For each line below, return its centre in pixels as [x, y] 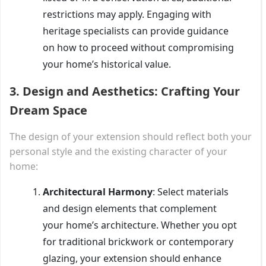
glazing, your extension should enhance [132, 258]
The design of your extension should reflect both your [131, 136]
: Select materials [191, 191]
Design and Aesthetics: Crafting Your [131, 91]
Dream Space [48, 110]
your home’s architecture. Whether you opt [140, 225]
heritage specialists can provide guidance [136, 31]
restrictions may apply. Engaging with [127, 14]
